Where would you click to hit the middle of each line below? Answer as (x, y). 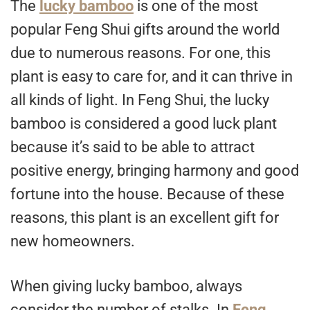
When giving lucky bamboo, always (126, 286)
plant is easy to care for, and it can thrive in (152, 77)
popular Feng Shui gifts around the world (145, 30)
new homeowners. (74, 241)
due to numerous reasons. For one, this (140, 53)
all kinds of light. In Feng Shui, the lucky (140, 100)
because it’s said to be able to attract (133, 147)
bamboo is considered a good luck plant (144, 124)
